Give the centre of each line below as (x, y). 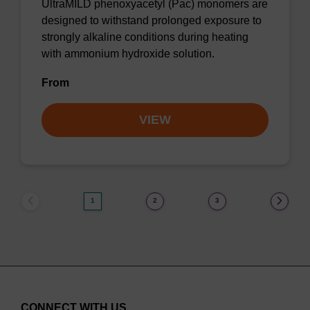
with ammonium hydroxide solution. (128, 54)
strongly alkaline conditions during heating (145, 37)
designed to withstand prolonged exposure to (152, 20)
